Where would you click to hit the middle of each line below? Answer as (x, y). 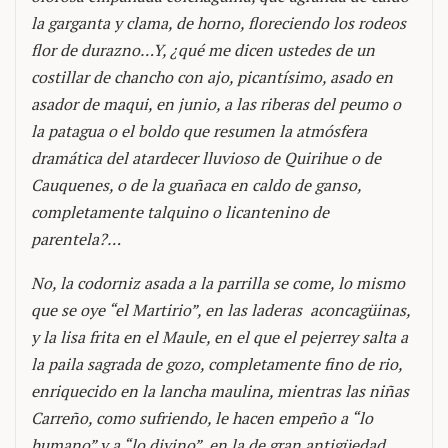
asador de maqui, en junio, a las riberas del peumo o (216, 104)
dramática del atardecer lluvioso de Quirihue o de (206, 158)
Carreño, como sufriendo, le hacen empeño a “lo (202, 418)
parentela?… (76, 239)
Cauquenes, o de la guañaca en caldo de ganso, (196, 185)
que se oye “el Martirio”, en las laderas (170, 310)
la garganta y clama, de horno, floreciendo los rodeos (218, 23)
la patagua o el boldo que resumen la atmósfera (199, 131)
